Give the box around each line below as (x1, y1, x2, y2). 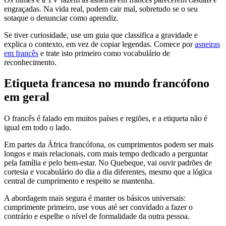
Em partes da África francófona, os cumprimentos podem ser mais (4, 140, 213, 149)
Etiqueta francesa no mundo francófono (4, 77, 209, 90)
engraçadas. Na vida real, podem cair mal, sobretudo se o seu (4, 4, 198, 13)
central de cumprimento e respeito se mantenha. (4, 177, 154, 186)
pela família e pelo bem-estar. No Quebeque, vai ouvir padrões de (4, 158, 212, 167)
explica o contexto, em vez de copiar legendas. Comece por (4, 39, 195, 48)
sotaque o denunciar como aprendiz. (4, 13, 119, 22)
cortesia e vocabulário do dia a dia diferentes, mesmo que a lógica (4, 167, 212, 177)
